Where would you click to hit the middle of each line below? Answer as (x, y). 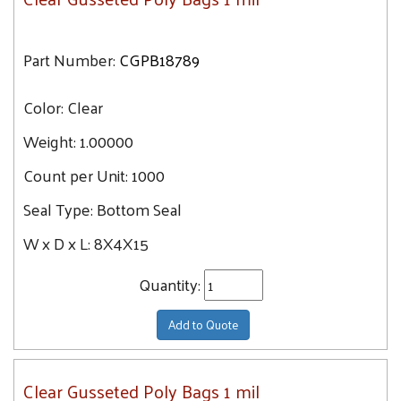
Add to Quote (203, 324)
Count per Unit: (77, 175)
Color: (45, 107)
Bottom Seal (139, 209)
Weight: (50, 141)
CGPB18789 (159, 60)
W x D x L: (59, 243)
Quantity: (171, 284)
